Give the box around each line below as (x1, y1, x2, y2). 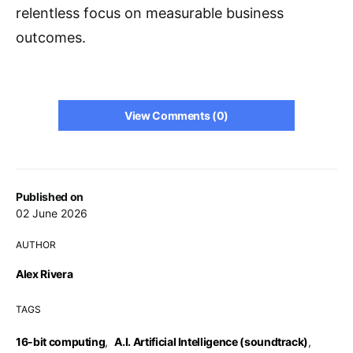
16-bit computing (16, 335, 106, 348)
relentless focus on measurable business (16, 5, 284, 21)
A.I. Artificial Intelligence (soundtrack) (114, 335, 309, 348)
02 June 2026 (16, 206, 87, 220)
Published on (16, 190, 84, 203)
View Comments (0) (124, 109, 229, 122)
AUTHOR (16, 239, 56, 251)
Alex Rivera (16, 267, 73, 281)
